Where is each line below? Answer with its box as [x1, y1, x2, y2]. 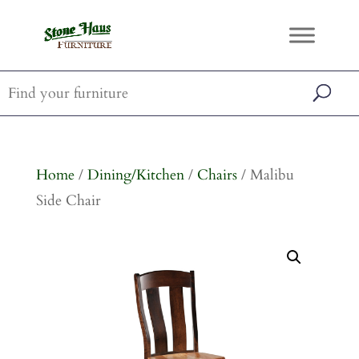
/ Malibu [236, 165, 294, 185]
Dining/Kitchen [87, 165, 184, 185]
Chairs [196, 165, 237, 185]
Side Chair [35, 191, 101, 211]
